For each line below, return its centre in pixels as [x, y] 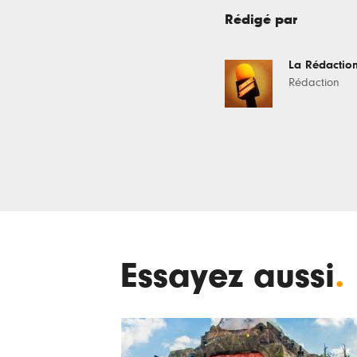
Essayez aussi [228, 277]
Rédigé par [261, 20]
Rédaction [314, 83]
